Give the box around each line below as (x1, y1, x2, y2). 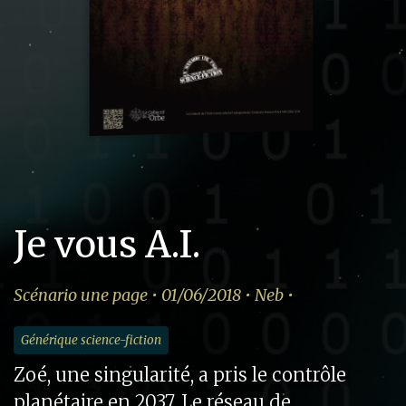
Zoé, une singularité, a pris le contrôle (14, 362, 346, 386)
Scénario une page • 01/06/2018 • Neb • (14, 284, 294, 305)
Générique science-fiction (21, 332, 162, 348)
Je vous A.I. (14, 221, 200, 267)
